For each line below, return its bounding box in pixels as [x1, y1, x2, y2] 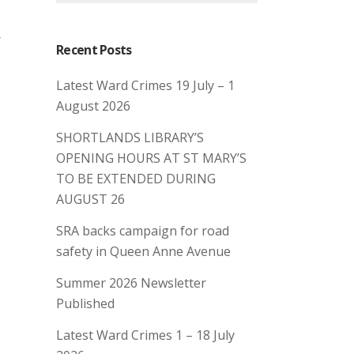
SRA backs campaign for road [56, 222, 229, 239]
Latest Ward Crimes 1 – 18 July [56, 326, 235, 344]
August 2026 [56, 97, 130, 115]
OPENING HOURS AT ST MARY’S [56, 149, 247, 167]
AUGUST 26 [56, 190, 125, 208]
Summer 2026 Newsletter [56, 274, 206, 292]
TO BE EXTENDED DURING [56, 170, 216, 187]
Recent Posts [56, 41, 132, 58]
